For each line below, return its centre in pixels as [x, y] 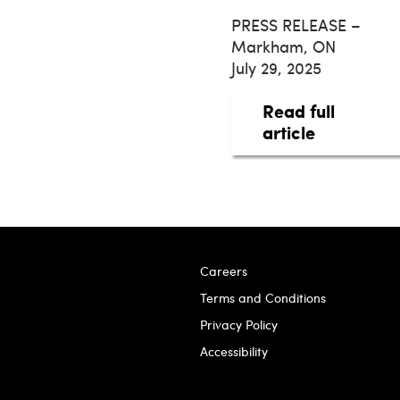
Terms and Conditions [263, 298]
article [289, 133]
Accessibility [234, 352]
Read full [299, 111]
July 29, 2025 [276, 68]
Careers [224, 271]
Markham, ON [283, 46]
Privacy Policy [239, 325]
